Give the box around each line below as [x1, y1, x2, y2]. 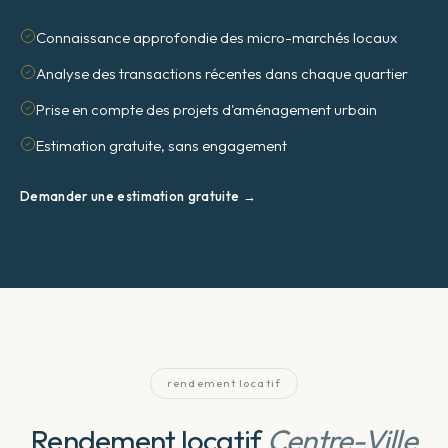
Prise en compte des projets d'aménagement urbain [36, 100, 377, 119]
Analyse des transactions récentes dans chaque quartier [36, 64, 408, 83]
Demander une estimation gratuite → [20, 188, 257, 204]
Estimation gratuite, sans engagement [36, 136, 287, 155]
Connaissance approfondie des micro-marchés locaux [36, 28, 397, 47]
